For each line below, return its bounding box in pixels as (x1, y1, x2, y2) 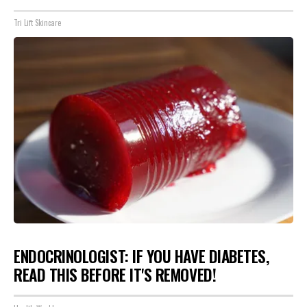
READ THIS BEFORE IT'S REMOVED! (14, 263, 217, 287)
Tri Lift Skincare (14, 17, 61, 29)
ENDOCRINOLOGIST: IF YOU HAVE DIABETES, (14, 245, 269, 269)
